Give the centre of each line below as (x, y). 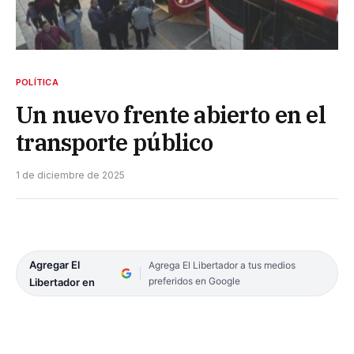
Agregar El (55, 265)
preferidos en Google (194, 281)
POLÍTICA (37, 83)
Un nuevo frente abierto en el (171, 115)
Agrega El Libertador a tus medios (222, 265)
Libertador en (62, 282)
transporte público (114, 143)
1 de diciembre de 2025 (70, 175)
